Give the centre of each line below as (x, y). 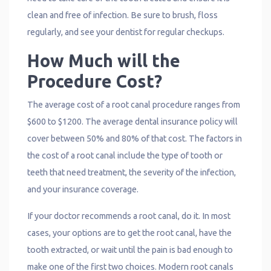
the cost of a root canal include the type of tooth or (125, 155)
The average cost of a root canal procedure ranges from (134, 104)
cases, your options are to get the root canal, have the (129, 233)
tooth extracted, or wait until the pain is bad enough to (130, 250)
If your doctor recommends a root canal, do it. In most (129, 216)
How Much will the (104, 60)
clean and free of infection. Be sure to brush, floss (122, 15)
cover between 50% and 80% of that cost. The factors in (135, 138)
